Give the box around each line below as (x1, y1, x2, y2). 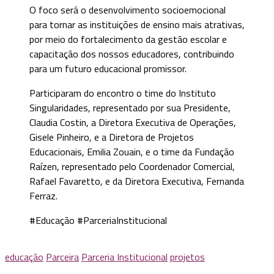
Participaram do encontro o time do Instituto (29, 85, 216, 100)
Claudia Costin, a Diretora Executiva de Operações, (29, 114, 236, 130)
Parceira (46, 249, 79, 264)
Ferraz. (29, 188, 57, 203)
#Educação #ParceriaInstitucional (29, 212, 167, 228)
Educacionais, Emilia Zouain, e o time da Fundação (29, 144, 234, 159)
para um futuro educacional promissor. (29, 61, 187, 76)
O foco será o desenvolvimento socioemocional (29, 2, 226, 17)
